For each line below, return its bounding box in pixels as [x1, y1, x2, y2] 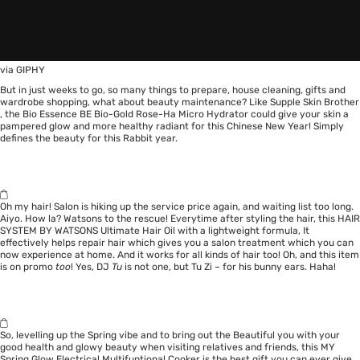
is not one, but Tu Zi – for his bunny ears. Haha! [122, 261, 338, 273]
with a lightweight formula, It [175, 225, 309, 237]
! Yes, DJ [71, 261, 112, 273]
